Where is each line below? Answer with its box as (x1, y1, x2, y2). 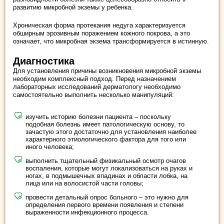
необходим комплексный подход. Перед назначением (13, 74, 176, 82)
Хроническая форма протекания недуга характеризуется (13, 21, 185, 29)
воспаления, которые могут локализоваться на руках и (25, 164, 192, 172)
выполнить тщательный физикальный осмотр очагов (25, 156, 186, 164)
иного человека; (25, 142, 74, 150)
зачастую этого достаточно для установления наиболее (25, 127, 196, 135)
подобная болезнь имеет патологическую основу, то (25, 120, 184, 128)
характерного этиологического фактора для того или (25, 135, 186, 143)
